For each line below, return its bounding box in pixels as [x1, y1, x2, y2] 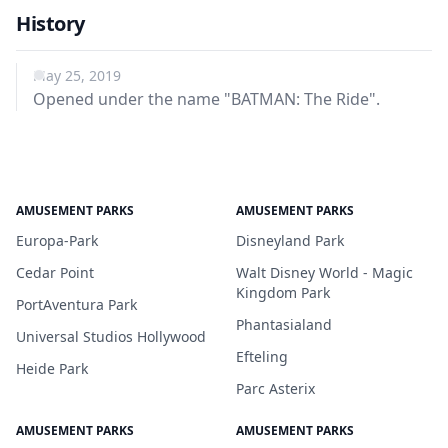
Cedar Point [16, 263, 94, 282]
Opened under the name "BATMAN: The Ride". [33, 88, 380, 110]
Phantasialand [236, 315, 332, 334]
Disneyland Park [236, 231, 344, 250]
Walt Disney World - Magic [236, 263, 413, 282]
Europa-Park [16, 231, 98, 250]
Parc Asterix [236, 379, 315, 398]
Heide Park [16, 359, 88, 378]
